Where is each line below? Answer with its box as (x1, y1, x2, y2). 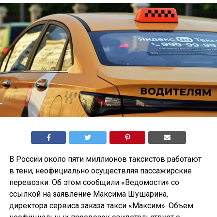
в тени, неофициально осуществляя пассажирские (9, 166, 192, 176)
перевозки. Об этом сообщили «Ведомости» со (9, 178, 179, 187)
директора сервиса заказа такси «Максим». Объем (9, 201, 193, 211)
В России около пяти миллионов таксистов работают (9, 155, 201, 164)
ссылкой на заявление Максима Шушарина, (9, 189, 168, 199)
